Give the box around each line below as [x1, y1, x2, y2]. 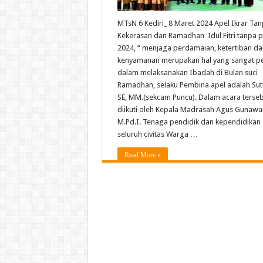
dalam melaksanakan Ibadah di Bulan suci [117, 68, 258, 77]
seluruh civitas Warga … [117, 130, 198, 139]
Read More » [124, 151, 161, 160]
